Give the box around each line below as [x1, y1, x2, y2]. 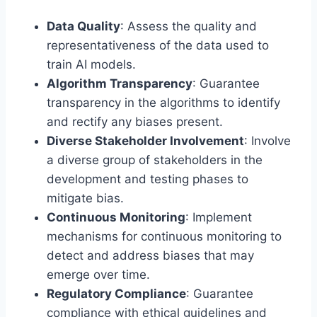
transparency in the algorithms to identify [47, 95, 280, 110]
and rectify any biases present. [47, 114, 223, 129]
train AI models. [47, 57, 136, 71]
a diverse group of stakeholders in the [47, 152, 263, 167]
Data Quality [47, 18, 120, 33]
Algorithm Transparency [47, 76, 192, 91]
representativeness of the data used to [47, 38, 269, 52]
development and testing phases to [47, 171, 248, 186]
